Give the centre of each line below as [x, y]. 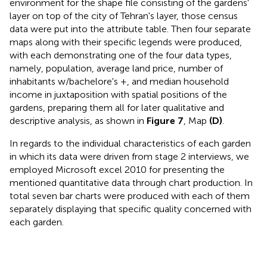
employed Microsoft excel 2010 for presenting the [117, 169]
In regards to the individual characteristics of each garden [130, 143]
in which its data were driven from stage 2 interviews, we [129, 156]
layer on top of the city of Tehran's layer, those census [124, 15]
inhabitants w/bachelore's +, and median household [119, 81]
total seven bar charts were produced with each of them [130, 195]
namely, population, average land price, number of [116, 68]
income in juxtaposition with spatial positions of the [118, 94]
